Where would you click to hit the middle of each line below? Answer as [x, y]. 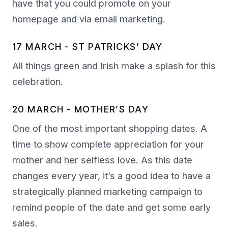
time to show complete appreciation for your [108, 145]
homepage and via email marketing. [89, 19]
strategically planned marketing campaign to [107, 192]
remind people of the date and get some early [111, 208]
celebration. [39, 82]
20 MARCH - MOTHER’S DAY [81, 109]
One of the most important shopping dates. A [110, 129]
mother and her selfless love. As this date [102, 160]
